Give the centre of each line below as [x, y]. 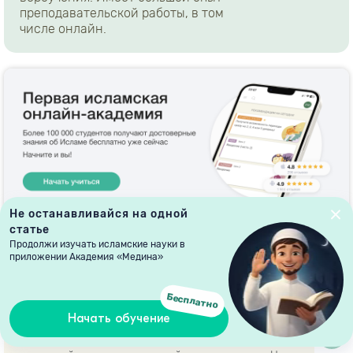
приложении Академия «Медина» [86, 257]
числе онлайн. [63, 28]
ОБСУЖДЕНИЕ [61, 286]
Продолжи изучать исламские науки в [97, 244]
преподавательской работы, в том [122, 13]
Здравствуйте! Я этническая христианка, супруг [146, 340]
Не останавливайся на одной [99, 214]
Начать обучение [119, 318]
